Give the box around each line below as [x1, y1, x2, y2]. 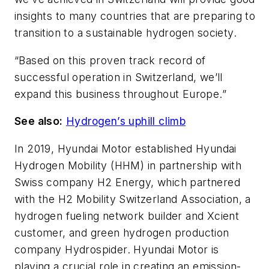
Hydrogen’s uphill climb [66, 115, 186, 128]
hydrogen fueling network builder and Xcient [14, 210, 240, 223]
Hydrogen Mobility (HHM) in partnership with [14, 159, 242, 172]
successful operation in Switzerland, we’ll [14, 70, 223, 83]
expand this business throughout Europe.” [14, 87, 226, 100]
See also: [14, 115, 63, 128]
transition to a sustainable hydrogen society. [14, 26, 237, 40]
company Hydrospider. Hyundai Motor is [14, 243, 219, 256]
